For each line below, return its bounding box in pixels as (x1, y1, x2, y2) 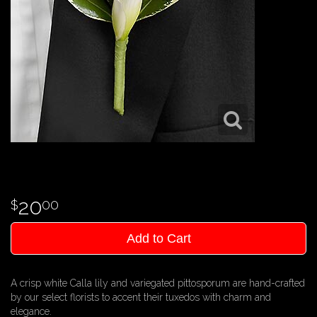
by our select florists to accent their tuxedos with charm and (11, 292, 271, 303)
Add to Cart (126, 231, 191, 246)
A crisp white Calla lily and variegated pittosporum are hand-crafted (11, 277, 305, 289)
